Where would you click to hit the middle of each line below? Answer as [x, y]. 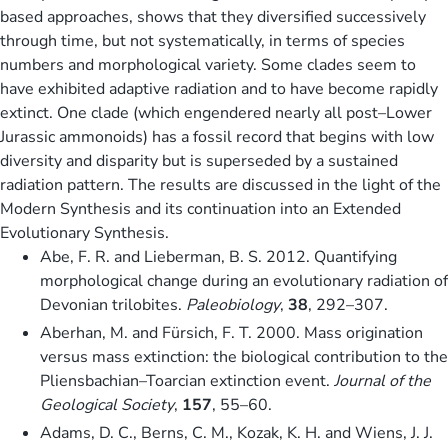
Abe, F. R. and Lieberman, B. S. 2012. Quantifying [218, 256]
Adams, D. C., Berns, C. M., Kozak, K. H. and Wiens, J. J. [236, 432]
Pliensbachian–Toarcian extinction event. [187, 380]
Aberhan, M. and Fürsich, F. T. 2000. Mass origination [231, 332]
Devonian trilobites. [113, 304]
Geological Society [107, 404]
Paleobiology [233, 304]
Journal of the [382, 380]
